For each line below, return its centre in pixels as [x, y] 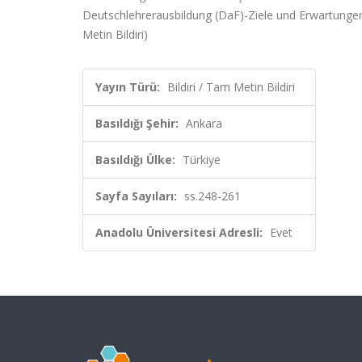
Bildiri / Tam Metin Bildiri [231, 87]
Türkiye [202, 160]
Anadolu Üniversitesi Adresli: [179, 232]
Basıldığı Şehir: [137, 123]
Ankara [204, 123]
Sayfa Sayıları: [136, 196]
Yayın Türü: [128, 87]
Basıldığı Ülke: [135, 160]
